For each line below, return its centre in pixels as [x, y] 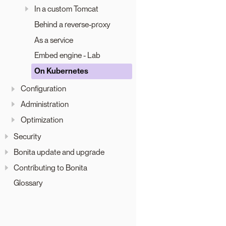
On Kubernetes [61, 71]
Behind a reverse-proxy [72, 24]
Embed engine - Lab [67, 55]
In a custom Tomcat [66, 9]
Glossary [28, 183]
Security [27, 137]
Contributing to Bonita [50, 167]
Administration [44, 104]
